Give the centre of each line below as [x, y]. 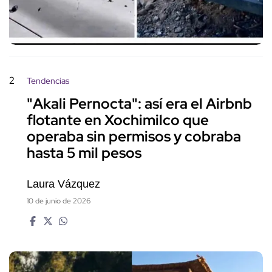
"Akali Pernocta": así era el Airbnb [139, 104]
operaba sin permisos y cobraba [134, 137]
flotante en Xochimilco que [118, 120]
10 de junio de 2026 [59, 201]
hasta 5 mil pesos [84, 153]
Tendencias [48, 80]
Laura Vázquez [63, 184]
